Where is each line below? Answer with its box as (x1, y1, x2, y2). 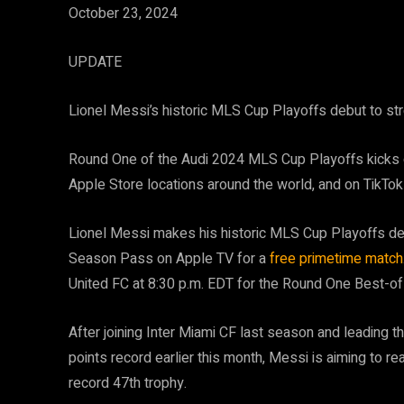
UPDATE (69, 51, 122, 74)
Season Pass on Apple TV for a (69, 248, 270, 271)
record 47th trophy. (69, 372, 187, 395)
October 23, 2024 (69, 3, 178, 25)
